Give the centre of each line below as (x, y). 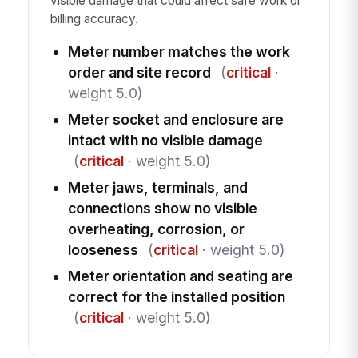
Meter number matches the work (179, 52)
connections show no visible (162, 209)
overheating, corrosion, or (156, 229)
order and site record (139, 73)
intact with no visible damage (165, 141)
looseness (103, 250)
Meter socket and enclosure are (175, 120)
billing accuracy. (94, 18)
